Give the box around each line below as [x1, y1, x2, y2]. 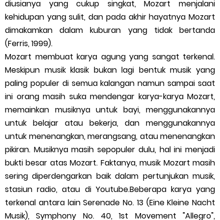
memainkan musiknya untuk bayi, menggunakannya [5, 104, 215, 116]
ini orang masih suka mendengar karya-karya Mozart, [5, 91, 215, 103]
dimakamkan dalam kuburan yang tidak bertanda [5, 25, 215, 36]
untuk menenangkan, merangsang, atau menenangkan [5, 131, 215, 142]
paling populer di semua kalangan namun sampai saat [5, 78, 215, 89]
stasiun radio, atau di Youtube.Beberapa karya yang [5, 184, 215, 195]
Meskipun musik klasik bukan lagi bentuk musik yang [5, 64, 215, 76]
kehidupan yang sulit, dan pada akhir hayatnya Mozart [5, 11, 215, 23]
